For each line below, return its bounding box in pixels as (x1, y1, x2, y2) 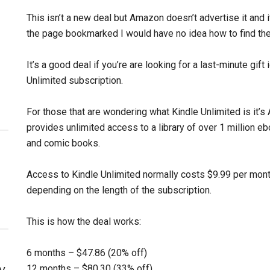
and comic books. (27, 137, 100, 149)
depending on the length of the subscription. (27, 184, 212, 196)
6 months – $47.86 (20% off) (27, 247, 147, 259)
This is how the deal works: (27, 216, 141, 227)
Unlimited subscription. (27, 75, 123, 86)
